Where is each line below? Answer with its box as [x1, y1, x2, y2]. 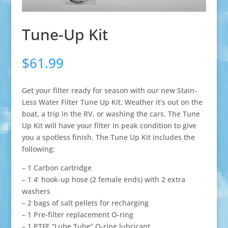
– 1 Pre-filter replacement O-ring [21, 210, 133, 220]
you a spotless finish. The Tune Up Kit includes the [21, 132, 195, 142]
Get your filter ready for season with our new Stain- [21, 85, 197, 96]
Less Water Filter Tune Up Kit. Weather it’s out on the [21, 97, 203, 107]
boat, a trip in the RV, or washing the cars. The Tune [21, 109, 200, 119]
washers [21, 186, 50, 196]
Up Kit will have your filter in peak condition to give [21, 121, 196, 131]
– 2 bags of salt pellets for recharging [21, 198, 149, 208]
